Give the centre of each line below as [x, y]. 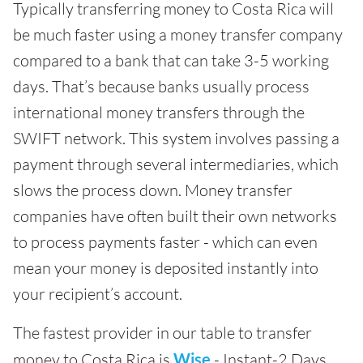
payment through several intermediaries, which [176, 164]
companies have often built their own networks [175, 216]
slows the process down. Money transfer [153, 190]
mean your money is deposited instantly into [166, 268]
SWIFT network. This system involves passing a [176, 139]
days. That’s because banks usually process [161, 87]
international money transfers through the [159, 113]
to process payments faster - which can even [165, 242]
